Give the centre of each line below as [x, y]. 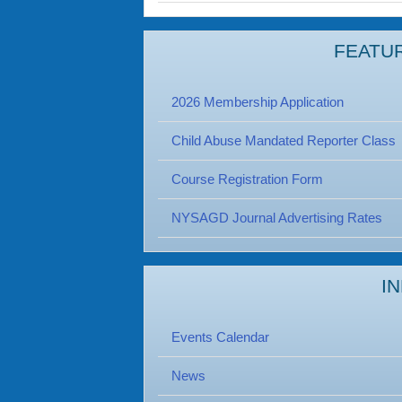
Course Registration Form [247, 179]
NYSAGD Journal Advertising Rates [277, 218]
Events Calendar [220, 337]
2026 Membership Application [258, 102]
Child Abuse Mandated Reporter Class [284, 140]
